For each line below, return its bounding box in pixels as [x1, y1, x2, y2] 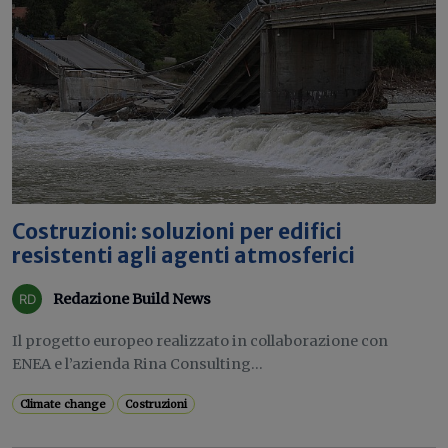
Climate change [20, 397, 107, 411]
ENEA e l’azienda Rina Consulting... [12, 355, 263, 373]
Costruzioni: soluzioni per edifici [12, 219, 342, 245]
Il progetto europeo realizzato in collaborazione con [12, 332, 388, 350]
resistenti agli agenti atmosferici [12, 243, 355, 269]
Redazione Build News [53, 289, 211, 308]
